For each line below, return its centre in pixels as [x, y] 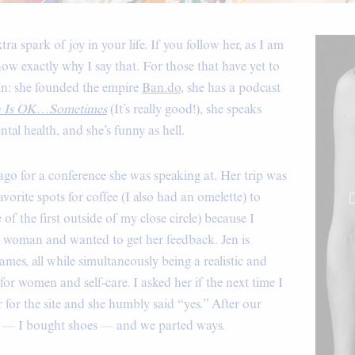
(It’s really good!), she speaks [186, 109]
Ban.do [161, 88]
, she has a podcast [231, 88]
